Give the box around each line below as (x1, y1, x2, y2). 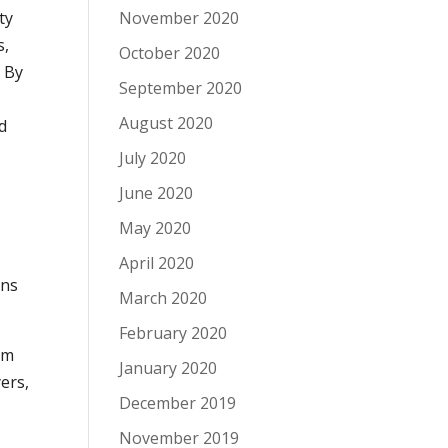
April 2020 (119, 252, 195, 274)
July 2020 (119, 147, 187, 169)
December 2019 (119, 392, 237, 414)
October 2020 (119, 42, 221, 64)
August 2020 (119, 112, 214, 134)
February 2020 (119, 322, 228, 344)
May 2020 (119, 217, 192, 239)
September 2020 (119, 77, 243, 99)
